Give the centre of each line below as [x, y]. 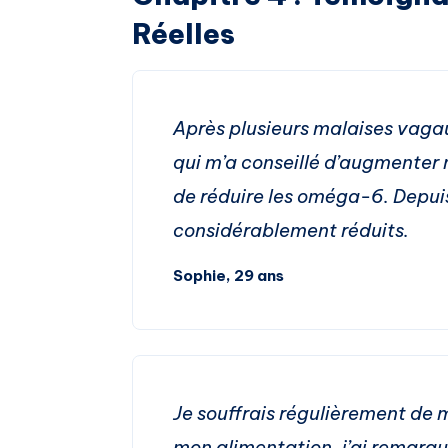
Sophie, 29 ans [228, 276]
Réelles [183, 33]
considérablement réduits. [291, 230]
